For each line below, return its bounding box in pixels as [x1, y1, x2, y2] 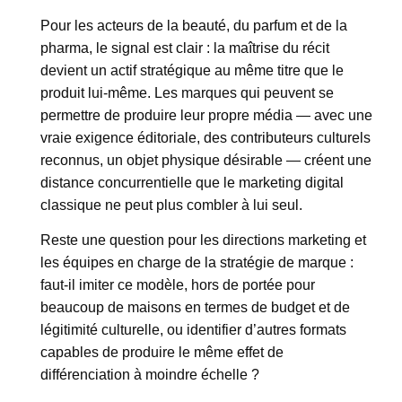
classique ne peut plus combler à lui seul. [40, 197, 302, 213]
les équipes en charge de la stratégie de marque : [40, 255, 354, 271]
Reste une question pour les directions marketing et [40, 232, 366, 249]
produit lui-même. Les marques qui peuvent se [40, 84, 334, 100]
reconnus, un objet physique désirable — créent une [40, 152, 371, 168]
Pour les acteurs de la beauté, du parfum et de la [40, 17, 347, 33]
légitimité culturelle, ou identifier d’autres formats [40, 322, 346, 338]
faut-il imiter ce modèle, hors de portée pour [40, 277, 315, 293]
